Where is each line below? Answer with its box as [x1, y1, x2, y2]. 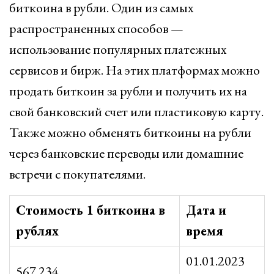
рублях [16, 222, 59, 240]
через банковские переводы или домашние [9, 144, 243, 162]
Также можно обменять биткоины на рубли [9, 124, 251, 141]
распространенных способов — [9, 20, 183, 37]
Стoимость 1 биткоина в [16, 201, 165, 219]
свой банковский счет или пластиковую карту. [9, 103, 264, 120]
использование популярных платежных [9, 40, 226, 58]
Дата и [186, 201, 226, 219]
